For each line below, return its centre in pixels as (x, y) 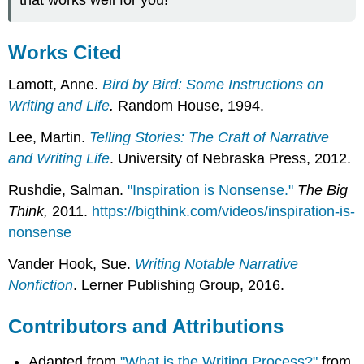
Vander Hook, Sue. (72, 264)
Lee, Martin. (49, 138)
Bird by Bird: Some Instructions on (213, 85)
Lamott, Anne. (56, 85)
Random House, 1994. (189, 106)
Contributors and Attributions (146, 326)
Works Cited (65, 52)
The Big (323, 190)
